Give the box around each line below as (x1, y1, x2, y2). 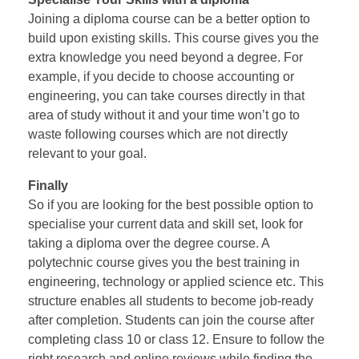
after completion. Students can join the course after (28, 313, 314, 327)
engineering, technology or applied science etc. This (28, 275, 324, 288)
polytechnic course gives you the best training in (28, 256, 300, 269)
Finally (28, 179, 68, 192)
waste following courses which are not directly (28, 127, 288, 141)
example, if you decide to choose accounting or (28, 70, 294, 83)
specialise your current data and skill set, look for (28, 217, 303, 231)
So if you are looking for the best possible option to (28, 198, 313, 212)
